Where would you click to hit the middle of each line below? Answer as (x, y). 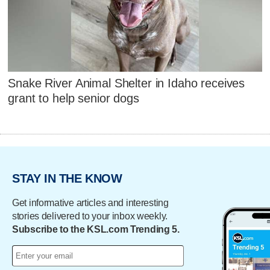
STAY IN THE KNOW (67, 178)
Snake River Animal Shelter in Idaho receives (127, 83)
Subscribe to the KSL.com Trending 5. (96, 229)
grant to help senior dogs (74, 99)
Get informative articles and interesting (90, 202)
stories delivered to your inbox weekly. (90, 216)
